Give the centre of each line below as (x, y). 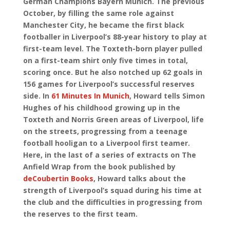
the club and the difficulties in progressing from (112, 202)
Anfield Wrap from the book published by (99, 167)
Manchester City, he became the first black (103, 25)
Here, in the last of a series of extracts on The (109, 155)
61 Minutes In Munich (90, 96)
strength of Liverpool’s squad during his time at (112, 190)
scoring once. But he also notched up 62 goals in (112, 72)
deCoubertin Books (58, 178)
